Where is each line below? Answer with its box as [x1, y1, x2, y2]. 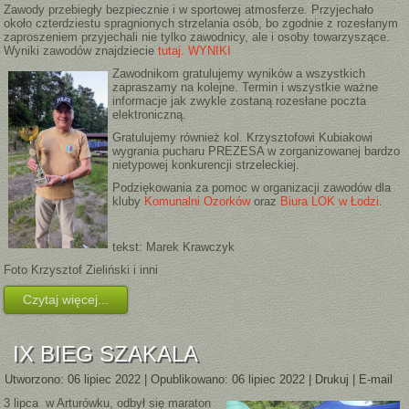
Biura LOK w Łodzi [280, 194, 380, 209]
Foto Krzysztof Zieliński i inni [4, 263, 159, 278]
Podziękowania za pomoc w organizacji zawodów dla [112, 181, 392, 195]
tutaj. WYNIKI [158, 44, 232, 58]
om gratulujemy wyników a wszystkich [163, 67, 366, 81]
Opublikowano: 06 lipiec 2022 [151, 372, 306, 387]
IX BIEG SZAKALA [13, 341, 199, 367]
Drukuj [315, 372, 353, 387]
